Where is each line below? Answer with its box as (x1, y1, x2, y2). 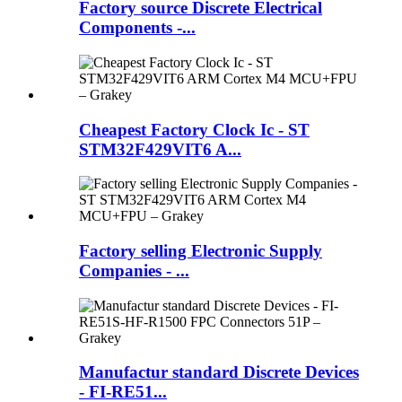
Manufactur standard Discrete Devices (79, 363, 359, 382)
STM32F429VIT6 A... (79, 139, 241, 159)
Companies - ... (79, 261, 189, 280)
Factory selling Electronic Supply (79, 241, 322, 260)
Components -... (79, 18, 196, 38)
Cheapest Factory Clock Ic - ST (79, 119, 310, 139)
